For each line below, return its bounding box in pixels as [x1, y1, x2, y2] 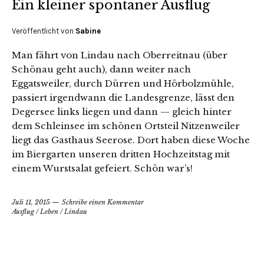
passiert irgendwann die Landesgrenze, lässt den [12, 91, 235, 103]
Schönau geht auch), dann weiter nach [12, 63, 191, 75]
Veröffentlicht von [12, 26, 75, 35]
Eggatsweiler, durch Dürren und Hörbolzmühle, [12, 77, 234, 89]
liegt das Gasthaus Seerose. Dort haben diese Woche [12, 134, 250, 146]
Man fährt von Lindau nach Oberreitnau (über [12, 49, 227, 61]
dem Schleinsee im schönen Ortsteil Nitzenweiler [12, 120, 240, 131]
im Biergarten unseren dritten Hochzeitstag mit [12, 148, 230, 160]
